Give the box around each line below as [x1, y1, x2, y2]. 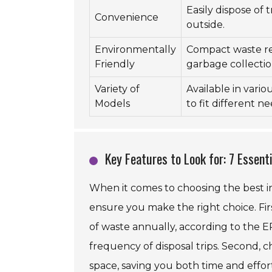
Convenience [95, 12, 158, 24]
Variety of [95, 83, 140, 95]
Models [95, 98, 130, 110]
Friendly [95, 58, 135, 70]
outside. [186, 19, 225, 31]
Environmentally [95, 44, 176, 56]
